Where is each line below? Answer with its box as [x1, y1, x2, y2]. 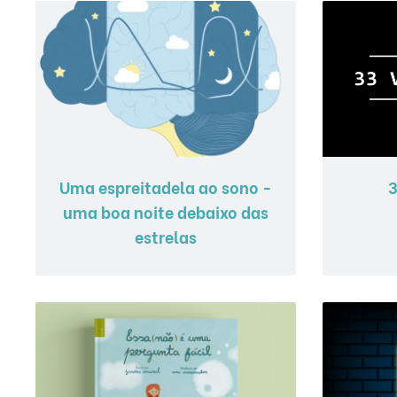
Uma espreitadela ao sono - [58, 174, 272, 198]
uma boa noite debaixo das [62, 198, 269, 223]
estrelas [134, 223, 197, 248]
